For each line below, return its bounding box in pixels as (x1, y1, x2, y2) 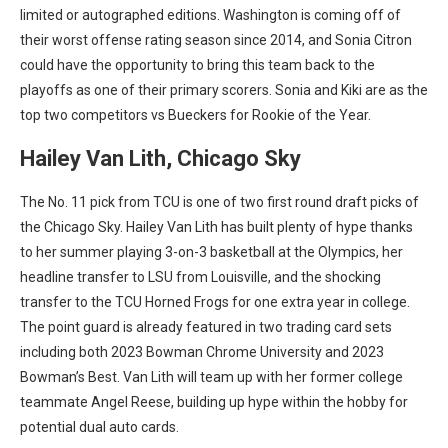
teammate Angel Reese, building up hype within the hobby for (20, 394, 408, 410)
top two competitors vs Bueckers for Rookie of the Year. (20, 107, 371, 123)
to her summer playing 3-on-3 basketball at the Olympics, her (20, 244, 403, 260)
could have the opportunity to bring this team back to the (20, 57, 375, 73)
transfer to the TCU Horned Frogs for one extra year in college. (20, 294, 410, 310)
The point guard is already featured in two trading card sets (20, 319, 392, 335)
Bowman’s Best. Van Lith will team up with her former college (20, 369, 403, 385)
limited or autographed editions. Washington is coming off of (20, 7, 401, 23)
